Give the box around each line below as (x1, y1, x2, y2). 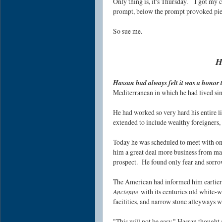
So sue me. (113, 26, 145, 36)
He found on (142, 157, 175, 167)
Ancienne (113, 187, 138, 197)
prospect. (113, 157, 142, 167)
